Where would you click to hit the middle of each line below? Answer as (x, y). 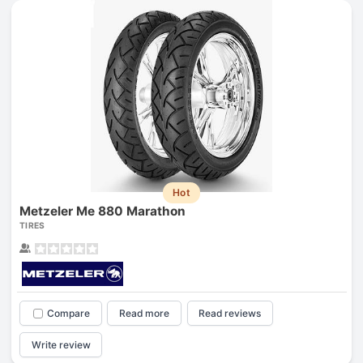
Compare (68, 314)
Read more (145, 314)
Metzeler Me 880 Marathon (102, 211)
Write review (61, 344)
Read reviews (230, 314)
